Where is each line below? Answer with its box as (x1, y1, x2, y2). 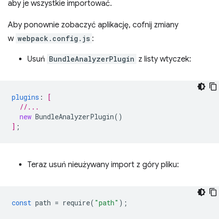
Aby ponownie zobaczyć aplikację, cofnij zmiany (8, 20, 178, 30)
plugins (12, 92, 39, 102)
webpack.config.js (18, 34, 90, 44)
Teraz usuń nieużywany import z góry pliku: (27, 160, 179, 170)
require (63, 198, 90, 208)
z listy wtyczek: (136, 54, 191, 65)
